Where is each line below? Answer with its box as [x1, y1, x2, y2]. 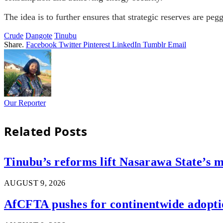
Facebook [26, 40, 57, 49]
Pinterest [83, 40, 110, 49]
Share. [4, 40, 24, 49]
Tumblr [143, 40, 166, 49]
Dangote [25, 31, 52, 40]
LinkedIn [112, 40, 141, 49]
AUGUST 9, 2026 [4, 179, 66, 188]
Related [4, 123, 54, 140]
